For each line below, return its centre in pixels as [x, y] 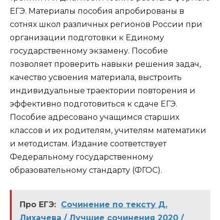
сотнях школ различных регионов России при [106, 25]
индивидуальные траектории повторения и [103, 91]
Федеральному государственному [82, 157]
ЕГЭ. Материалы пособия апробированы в [97, 11]
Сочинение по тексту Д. [114, 205]
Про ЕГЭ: [38, 205]
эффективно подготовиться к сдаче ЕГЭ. [94, 104]
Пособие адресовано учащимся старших [95, 117]
